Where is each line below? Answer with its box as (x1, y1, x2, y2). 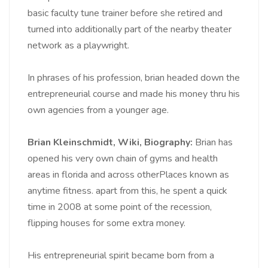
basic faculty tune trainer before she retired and (28, 7, 223, 20)
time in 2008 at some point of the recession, (28, 200, 212, 214)
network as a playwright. (28, 39, 129, 53)
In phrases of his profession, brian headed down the (28, 71, 240, 85)
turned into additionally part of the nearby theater (28, 23, 232, 36)
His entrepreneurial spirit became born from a (28, 249, 214, 263)
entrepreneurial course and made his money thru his (28, 87, 240, 101)
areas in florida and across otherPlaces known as (28, 168, 229, 182)
